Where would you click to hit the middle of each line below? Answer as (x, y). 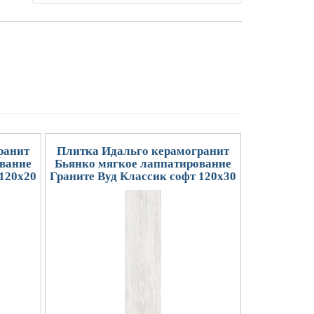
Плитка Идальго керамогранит (143, 151)
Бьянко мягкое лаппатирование (143, 163)
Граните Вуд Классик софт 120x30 (143, 176)
